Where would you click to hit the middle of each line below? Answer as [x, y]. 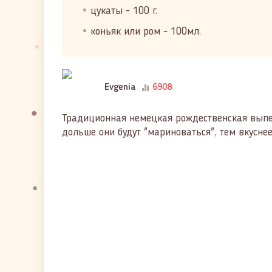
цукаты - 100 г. [124, 11]
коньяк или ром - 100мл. [146, 32]
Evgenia [120, 87]
